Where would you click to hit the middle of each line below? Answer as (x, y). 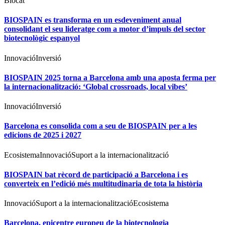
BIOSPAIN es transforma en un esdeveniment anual (93, 20)
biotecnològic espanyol (42, 38)
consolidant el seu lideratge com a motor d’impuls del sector (105, 29)
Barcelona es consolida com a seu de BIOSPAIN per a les (100, 126)
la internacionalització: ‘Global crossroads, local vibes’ (96, 86)
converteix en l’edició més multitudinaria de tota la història (103, 183)
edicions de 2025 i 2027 (43, 135)
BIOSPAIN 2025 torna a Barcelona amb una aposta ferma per (110, 77)
